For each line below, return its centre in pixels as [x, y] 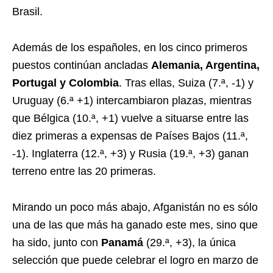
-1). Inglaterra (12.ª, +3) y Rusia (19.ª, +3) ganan [130, 154]
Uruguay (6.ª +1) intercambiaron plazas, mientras [132, 101]
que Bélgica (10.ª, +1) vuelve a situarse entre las [130, 118]
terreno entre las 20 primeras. [84, 171]
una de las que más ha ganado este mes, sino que [135, 225]
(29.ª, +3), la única [190, 243]
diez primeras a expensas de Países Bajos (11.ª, [130, 136]
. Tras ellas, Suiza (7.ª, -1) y [186, 83]
